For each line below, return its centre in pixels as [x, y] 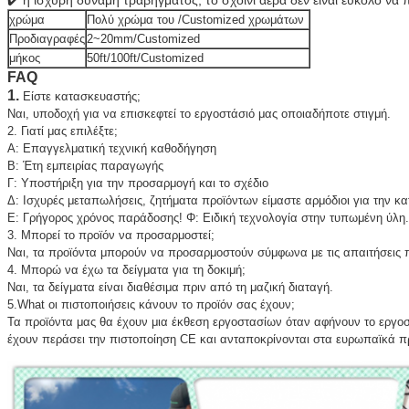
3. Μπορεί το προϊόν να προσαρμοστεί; [110, 236]
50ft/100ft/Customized [145, 58]
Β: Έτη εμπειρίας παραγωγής [85, 166]
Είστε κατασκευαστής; [81, 97]
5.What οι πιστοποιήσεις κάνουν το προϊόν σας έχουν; [151, 305]
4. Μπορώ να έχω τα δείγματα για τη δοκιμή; [126, 270]
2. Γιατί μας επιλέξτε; [62, 131]
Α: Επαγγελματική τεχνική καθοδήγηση [111, 149]
